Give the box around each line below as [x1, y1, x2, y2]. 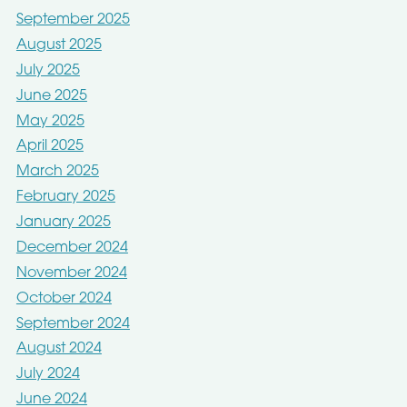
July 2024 [15, 367, 80, 382]
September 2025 [15, 13, 130, 27]
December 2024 [15, 240, 128, 255]
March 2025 [15, 164, 99, 180]
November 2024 [15, 265, 127, 281]
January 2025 [15, 215, 111, 230]
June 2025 [15, 88, 87, 104]
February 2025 [15, 190, 115, 205]
